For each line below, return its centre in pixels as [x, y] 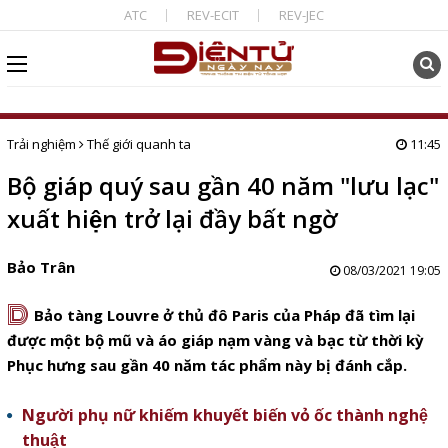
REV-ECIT [212, 15]
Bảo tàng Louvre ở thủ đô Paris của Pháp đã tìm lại [224, 315]
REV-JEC [301, 15]
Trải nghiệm [41, 144]
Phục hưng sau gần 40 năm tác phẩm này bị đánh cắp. [206, 365]
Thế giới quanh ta [138, 144]
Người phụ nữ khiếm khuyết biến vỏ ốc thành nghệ [224, 415]
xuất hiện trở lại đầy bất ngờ [171, 218]
